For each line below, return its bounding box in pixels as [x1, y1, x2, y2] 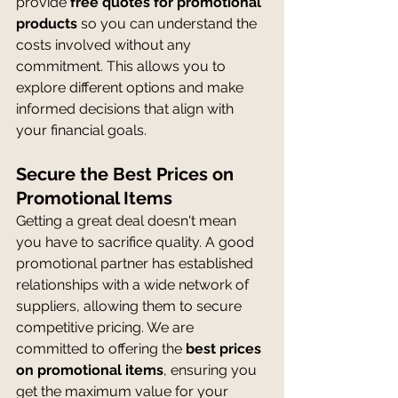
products [16, 14, 77, 32]
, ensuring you [163, 361, 260, 378]
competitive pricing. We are [16, 318, 197, 336]
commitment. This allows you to [16, 57, 229, 75]
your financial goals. [16, 121, 147, 139]
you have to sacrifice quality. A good [16, 233, 258, 251]
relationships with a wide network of [16, 275, 252, 293]
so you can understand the [77, 14, 260, 32]
